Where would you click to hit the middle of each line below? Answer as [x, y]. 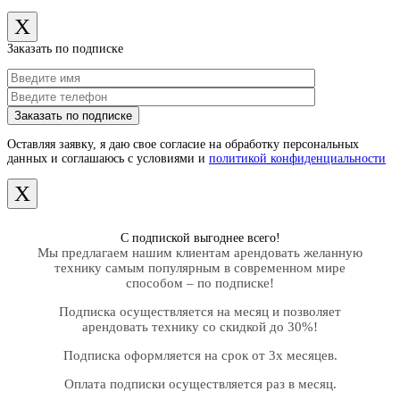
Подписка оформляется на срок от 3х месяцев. [200, 355]
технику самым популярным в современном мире [200, 268]
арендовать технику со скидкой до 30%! [200, 327]
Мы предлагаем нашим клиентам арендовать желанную [200, 253]
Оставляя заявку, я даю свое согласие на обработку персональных [183, 144]
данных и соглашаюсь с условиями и [108, 158]
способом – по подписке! [200, 283]
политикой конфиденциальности [297, 158]
